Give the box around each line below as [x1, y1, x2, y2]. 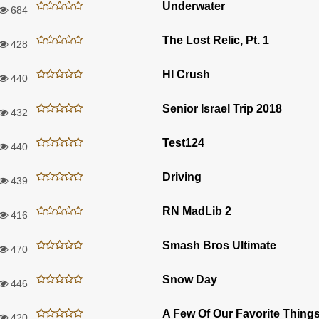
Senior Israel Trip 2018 [162, 102, 282, 115]
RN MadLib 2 [162, 204, 231, 217]
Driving [162, 170, 202, 183]
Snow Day [162, 273, 217, 286]
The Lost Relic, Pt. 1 [162, 33, 269, 46]
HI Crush [162, 68, 210, 80]
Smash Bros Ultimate [162, 239, 276, 251]
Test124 [162, 136, 204, 149]
